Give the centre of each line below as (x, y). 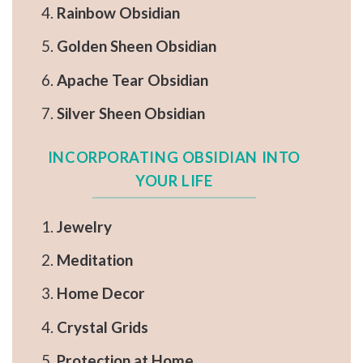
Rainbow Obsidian (118, 12)
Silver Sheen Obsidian (130, 113)
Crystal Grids (102, 327)
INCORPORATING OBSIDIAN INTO (174, 158)
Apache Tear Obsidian (132, 79)
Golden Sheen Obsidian (136, 46)
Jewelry (84, 226)
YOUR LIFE (174, 181)
